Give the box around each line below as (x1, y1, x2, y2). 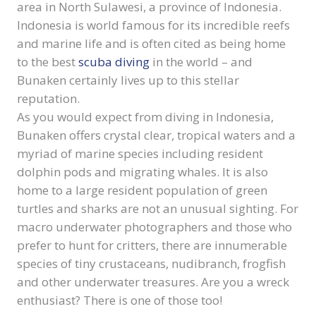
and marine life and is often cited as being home (17, 35, 286, 51)
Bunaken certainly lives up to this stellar (17, 72, 239, 88)
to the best (17, 54, 78, 70)
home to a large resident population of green (17, 182, 267, 198)
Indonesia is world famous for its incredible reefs (17, 17, 290, 33)
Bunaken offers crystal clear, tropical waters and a (17, 127, 296, 143)
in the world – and (150, 54, 253, 70)
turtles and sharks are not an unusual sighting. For (17, 200, 298, 217)
